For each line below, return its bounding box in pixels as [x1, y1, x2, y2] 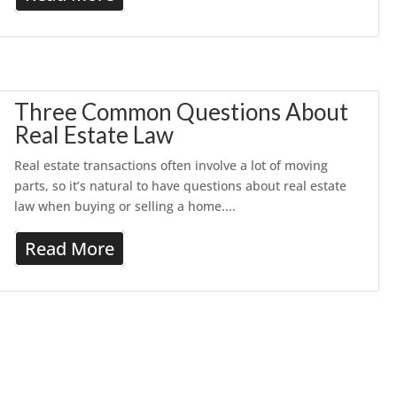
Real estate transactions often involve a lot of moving [14, 157, 329, 174]
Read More [25, 237, 115, 261]
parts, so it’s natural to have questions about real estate [14, 177, 347, 194]
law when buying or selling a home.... [14, 198, 237, 214]
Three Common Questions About [14, 97, 349, 126]
